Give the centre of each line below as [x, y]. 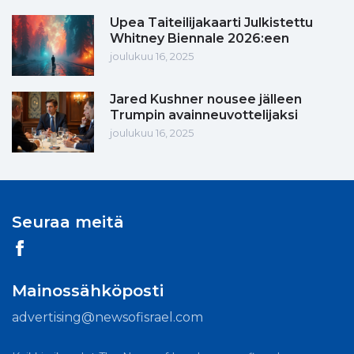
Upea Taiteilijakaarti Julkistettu [211, 23]
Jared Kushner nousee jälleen [206, 100]
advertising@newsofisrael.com [107, 318]
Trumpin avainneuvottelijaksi [204, 115]
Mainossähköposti [88, 291]
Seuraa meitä [68, 222]
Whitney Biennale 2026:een [200, 39]
